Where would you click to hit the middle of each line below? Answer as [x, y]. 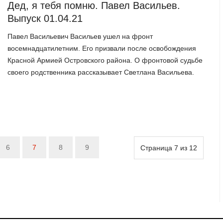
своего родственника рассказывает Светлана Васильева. [101, 72]
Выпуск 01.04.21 [45, 18]
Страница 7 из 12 [168, 148]
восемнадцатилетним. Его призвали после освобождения [102, 49]
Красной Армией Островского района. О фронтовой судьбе [105, 60]
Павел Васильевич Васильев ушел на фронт [80, 37]
